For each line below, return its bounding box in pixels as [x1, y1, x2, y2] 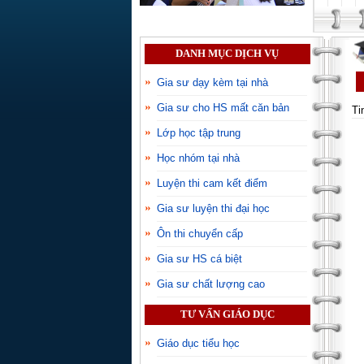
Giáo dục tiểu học [157, 337, 240, 350]
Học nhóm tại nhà [157, 152, 240, 165]
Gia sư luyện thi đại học [157, 202, 270, 215]
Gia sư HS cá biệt [157, 253, 242, 266]
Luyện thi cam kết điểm [157, 177, 267, 190]
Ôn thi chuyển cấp [157, 227, 243, 240]
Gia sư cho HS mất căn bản [157, 102, 289, 115]
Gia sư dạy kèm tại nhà [157, 76, 268, 89]
